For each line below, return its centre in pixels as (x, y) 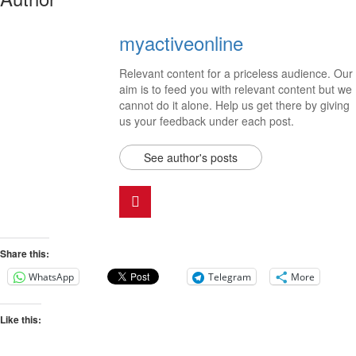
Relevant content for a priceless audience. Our (236, 73)
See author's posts (191, 157)
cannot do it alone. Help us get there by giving (234, 105)
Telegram (230, 277)
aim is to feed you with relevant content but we (236, 89)
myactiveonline (181, 43)
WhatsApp (51, 277)
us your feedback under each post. (207, 121)
